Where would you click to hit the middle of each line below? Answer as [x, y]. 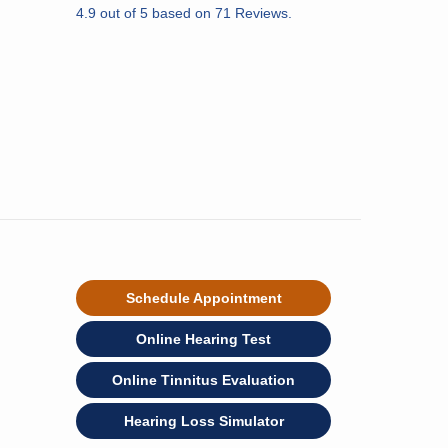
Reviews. [261, 13]
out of [118, 13]
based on [181, 13]
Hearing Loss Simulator [203, 421]
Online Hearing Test [203, 339]
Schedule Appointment [203, 298]
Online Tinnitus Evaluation [203, 380]
